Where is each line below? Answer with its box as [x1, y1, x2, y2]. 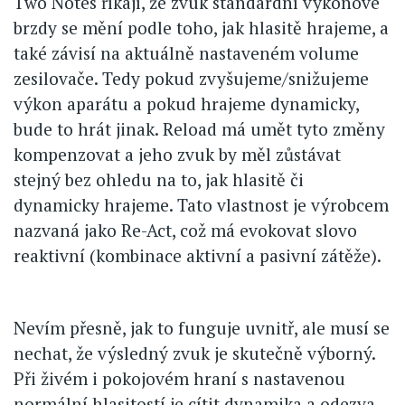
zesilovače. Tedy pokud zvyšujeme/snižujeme [14, 67, 369, 90]
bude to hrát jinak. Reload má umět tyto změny [14, 118, 385, 141]
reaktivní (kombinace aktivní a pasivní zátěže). [14, 244, 381, 268]
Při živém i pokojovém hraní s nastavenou [14, 367, 345, 391]
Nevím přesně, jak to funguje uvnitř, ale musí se [14, 316, 390, 340]
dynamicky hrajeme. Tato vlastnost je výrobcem [14, 193, 389, 217]
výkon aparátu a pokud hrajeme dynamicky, [14, 92, 359, 116]
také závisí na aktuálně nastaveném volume [14, 42, 359, 65]
